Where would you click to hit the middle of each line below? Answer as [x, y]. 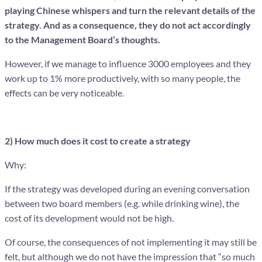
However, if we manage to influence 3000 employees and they [128, 63]
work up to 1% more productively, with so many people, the [123, 78]
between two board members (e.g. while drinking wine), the [122, 203]
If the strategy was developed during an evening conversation [127, 188]
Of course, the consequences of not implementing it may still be [131, 242]
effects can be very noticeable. [64, 92]
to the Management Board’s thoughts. [82, 39]
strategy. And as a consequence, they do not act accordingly [128, 25]
